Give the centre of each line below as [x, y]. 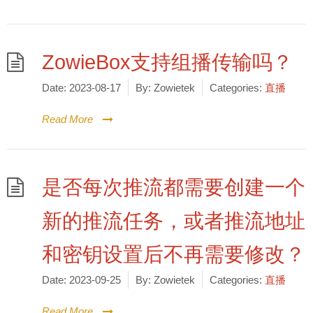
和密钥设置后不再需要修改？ [174, 254]
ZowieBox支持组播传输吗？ [167, 62]
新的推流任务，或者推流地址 [174, 221]
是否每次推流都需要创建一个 [174, 187]
